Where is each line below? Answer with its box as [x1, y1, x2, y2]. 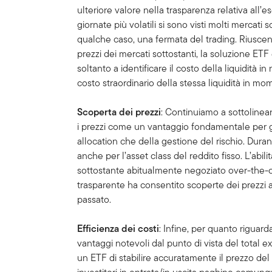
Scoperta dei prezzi [77, 105, 161, 120]
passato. [77, 192, 112, 207]
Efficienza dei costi [77, 222, 160, 236]
